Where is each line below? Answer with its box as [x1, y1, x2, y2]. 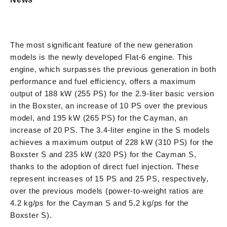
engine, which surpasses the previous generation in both [10, 64, 216, 73]
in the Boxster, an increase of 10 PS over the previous [10, 101, 208, 110]
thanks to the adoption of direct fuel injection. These [10, 162, 199, 171]
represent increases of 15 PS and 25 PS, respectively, [10, 174, 209, 183]
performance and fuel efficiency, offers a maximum [10, 77, 196, 86]
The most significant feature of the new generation [10, 40, 193, 49]
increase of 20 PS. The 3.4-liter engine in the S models [10, 125, 210, 134]
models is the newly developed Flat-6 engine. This [10, 52, 193, 61]
